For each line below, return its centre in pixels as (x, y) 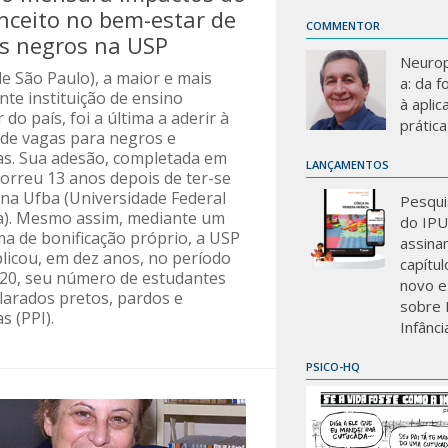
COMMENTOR (343, 25)
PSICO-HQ (333, 366)
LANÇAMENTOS (347, 164)
